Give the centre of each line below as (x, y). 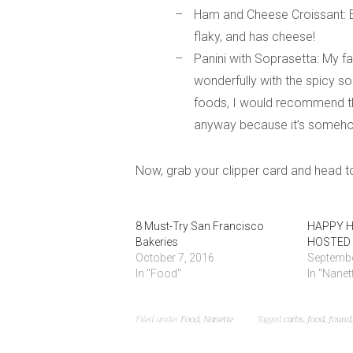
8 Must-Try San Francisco (200, 226)
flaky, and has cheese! (255, 36)
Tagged (270, 319)
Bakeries (157, 242)
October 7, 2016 (175, 257)
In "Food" (158, 273)
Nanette (218, 319)
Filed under (158, 319)
